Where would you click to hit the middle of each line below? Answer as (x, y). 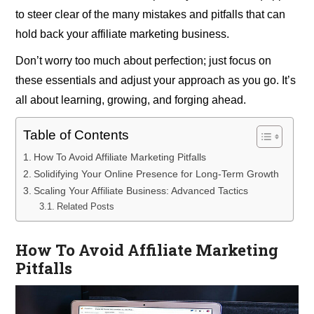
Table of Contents (76, 135)
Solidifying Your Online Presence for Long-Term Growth (157, 174)
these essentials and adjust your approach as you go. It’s (156, 81)
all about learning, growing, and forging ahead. (131, 100)
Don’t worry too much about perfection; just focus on (144, 61)
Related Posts (85, 207)
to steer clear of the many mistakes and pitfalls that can (151, 15)
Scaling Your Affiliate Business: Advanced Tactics (141, 191)
